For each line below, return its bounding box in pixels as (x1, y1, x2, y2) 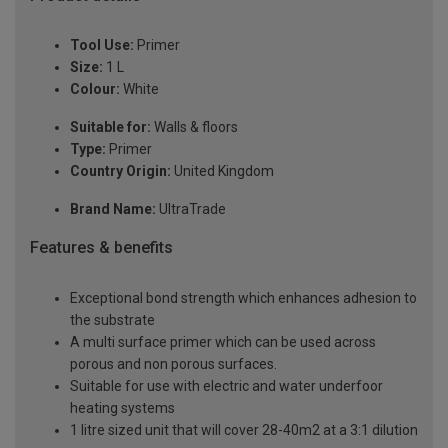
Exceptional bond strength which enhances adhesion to (70, 290, 417, 307)
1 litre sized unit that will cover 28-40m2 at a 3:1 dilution (70, 422, 418, 439)
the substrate (70, 312, 155, 329)
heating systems (70, 400, 175, 417)
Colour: (70, 81, 120, 98)
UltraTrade (156, 201, 226, 218)
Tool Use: (70, 37, 134, 54)
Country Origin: (70, 163, 171, 180)
